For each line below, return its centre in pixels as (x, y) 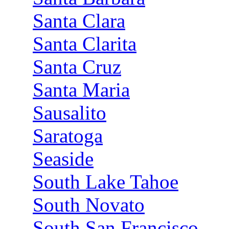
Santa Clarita (85, 44)
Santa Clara (79, 21)
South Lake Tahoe (106, 182)
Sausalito (70, 113)
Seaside (63, 159)
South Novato (89, 205)
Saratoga (68, 136)
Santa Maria (81, 90)
